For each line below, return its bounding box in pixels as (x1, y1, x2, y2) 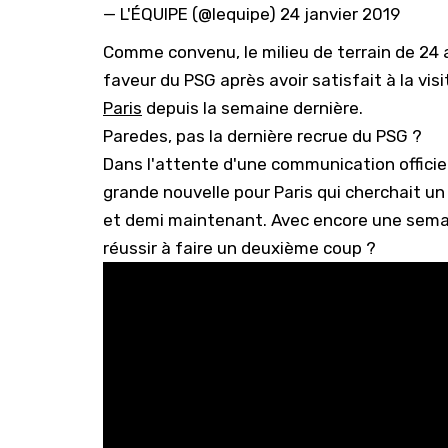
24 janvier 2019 (280, 3, 400, 24)
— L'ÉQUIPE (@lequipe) (103, 3, 280, 24)
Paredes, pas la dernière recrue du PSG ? (103, 125, 422, 146)
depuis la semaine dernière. (142, 97, 363, 118)
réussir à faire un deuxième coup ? (103, 237, 376, 258)
